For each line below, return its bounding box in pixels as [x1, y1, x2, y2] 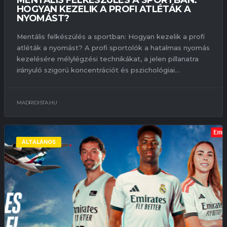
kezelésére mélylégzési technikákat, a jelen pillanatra [17, 55, 199, 63]
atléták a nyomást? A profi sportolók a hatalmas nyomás [17, 44, 210, 52]
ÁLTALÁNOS [22, 139, 56, 146]
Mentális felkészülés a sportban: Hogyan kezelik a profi [17, 32, 205, 41]
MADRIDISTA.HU [17, 99, 57, 106]
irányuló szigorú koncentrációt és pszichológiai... [17, 66, 179, 74]
